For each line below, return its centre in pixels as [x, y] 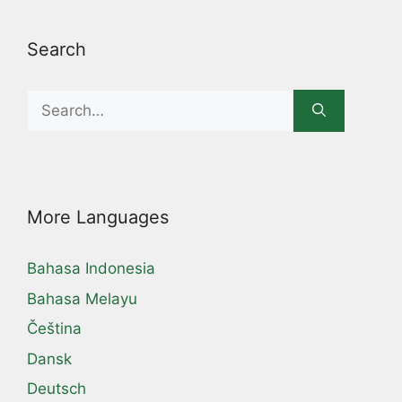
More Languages [98, 218]
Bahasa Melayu [82, 298]
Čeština [54, 329]
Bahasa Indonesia [91, 269]
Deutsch [57, 389]
